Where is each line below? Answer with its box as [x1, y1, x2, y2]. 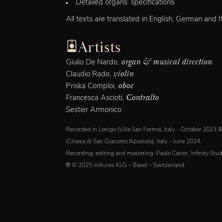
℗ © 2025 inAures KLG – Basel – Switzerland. [66, 163, 186, 169]
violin [113, 68, 134, 80]
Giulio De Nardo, [66, 59, 121, 67]
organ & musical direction [121, 56, 212, 68]
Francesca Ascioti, [66, 95, 126, 103]
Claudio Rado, [66, 71, 113, 79]
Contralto [126, 92, 159, 104]
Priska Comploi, [66, 83, 118, 91]
